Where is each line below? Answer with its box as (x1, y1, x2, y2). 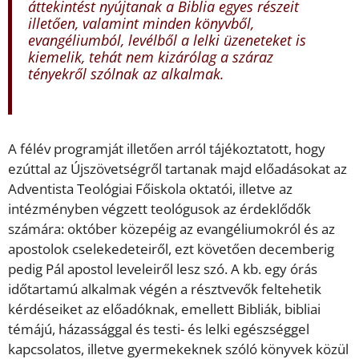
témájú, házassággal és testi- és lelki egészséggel (8, 320, 309, 339)
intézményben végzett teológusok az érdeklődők (8, 200, 311, 219)
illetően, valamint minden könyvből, (28, 13, 254, 33)
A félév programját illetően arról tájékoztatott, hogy (8, 139, 325, 159)
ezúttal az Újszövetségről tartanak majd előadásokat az (8, 159, 347, 179)
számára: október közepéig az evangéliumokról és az (8, 220, 335, 239)
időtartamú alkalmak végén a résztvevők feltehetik (8, 280, 321, 299)
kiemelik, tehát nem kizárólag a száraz (28, 46, 273, 67)
